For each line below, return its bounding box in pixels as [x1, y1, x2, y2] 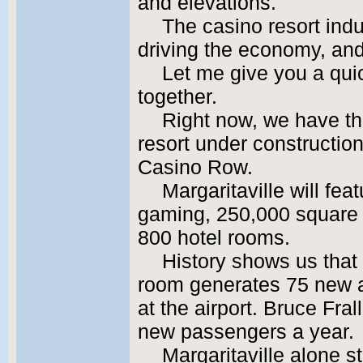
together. [138, 86, 217, 108]
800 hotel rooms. [138, 227, 290, 249]
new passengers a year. [138, 321, 354, 343]
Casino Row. [138, 156, 253, 178]
